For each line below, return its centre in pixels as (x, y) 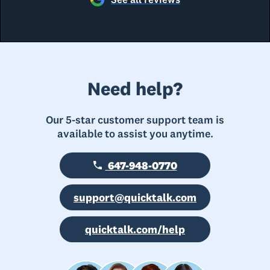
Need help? (135, 88)
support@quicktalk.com (135, 197)
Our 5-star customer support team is (135, 119)
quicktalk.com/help (135, 229)
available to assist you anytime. (135, 133)
